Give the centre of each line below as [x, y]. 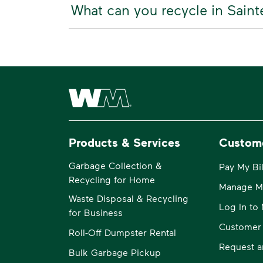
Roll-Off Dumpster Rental [122, 232]
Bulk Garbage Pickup [115, 252]
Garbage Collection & [115, 165]
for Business [96, 212]
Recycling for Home [112, 179]
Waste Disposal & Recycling [129, 198]
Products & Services [124, 142]
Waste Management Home [125, 90]
